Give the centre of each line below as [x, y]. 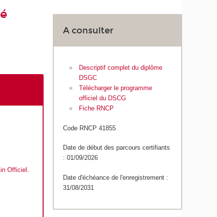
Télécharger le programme [115, 88]
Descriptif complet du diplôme [120, 68]
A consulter [88, 31]
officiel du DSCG [102, 98]
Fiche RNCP [96, 108]
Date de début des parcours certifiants [117, 148]
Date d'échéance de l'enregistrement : [116, 177]
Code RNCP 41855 [90, 128]
